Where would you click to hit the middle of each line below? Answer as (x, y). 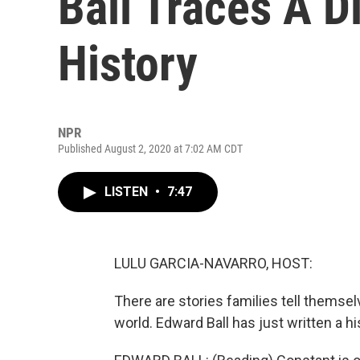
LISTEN (128, 192)
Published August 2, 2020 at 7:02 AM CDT (150, 149)
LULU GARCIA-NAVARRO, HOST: (213, 263)
